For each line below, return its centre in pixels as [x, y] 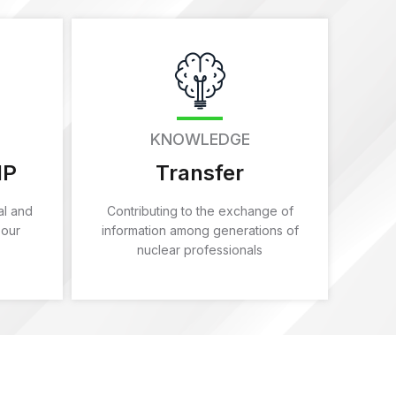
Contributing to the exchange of [200, 210]
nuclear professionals [200, 249]
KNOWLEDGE [200, 139]
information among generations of [200, 230]
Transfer [200, 172]
